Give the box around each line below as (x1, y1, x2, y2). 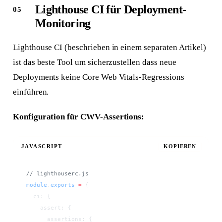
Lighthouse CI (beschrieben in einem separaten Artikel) (12, 42, 207, 52)
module (26, 182, 47, 189)
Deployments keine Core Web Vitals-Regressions (12, 72, 184, 82)
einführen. (12, 87, 49, 97)
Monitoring (35, 16, 91, 30)
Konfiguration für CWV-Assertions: (12, 111, 145, 121)
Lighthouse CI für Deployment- (35, 2, 186, 16)
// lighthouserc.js (26, 170, 89, 177)
